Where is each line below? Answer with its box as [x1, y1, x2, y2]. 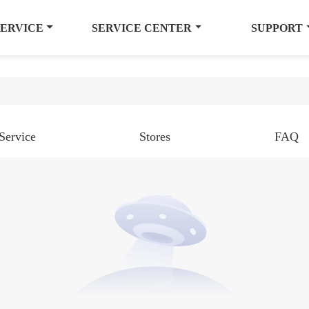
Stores [139, 130, 170, 143]
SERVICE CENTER [92, 21, 192, 34]
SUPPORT [251, 21, 303, 34]
